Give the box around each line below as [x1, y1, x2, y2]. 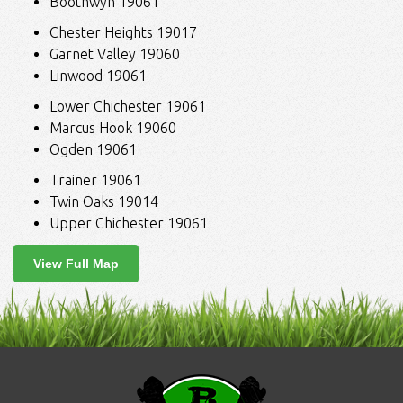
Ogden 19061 [49, 141, 137, 157]
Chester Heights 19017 [49, 24, 197, 40]
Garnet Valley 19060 [49, 46, 180, 62]
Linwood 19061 [49, 67, 147, 84]
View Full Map [33, 256, 119, 271]
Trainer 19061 [49, 172, 141, 188]
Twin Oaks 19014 [49, 193, 158, 210]
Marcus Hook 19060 [49, 120, 176, 136]
